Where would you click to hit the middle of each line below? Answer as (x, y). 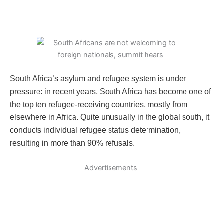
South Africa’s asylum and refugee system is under (98, 78)
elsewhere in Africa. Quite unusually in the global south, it (110, 117)
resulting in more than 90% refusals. (72, 143)
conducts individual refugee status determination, (95, 130)
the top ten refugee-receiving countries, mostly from (99, 104)
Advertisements (110, 168)
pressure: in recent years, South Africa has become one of (110, 91)
